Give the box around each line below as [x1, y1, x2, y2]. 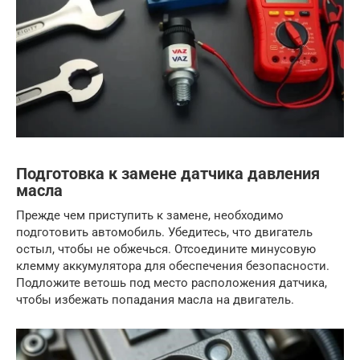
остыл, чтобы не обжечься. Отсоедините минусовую [16, 241, 316, 256]
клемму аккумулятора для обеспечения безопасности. [16, 258, 329, 273]
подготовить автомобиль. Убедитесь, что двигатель [16, 224, 313, 239]
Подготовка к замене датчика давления [16, 164, 320, 183]
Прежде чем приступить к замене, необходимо [16, 207, 284, 223]
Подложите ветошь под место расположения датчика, [16, 275, 327, 290]
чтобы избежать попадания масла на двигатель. [16, 292, 294, 307]
